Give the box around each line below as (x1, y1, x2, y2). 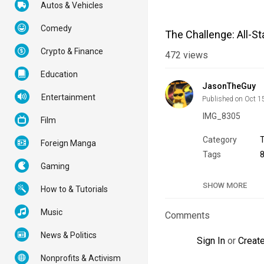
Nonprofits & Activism (41, 253, 121, 263)
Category (203, 135, 237, 145)
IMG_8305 (203, 111, 240, 121)
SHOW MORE (203, 181, 247, 190)
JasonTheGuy (202, 81, 256, 91)
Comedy (41, 24, 72, 33)
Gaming (41, 161, 70, 171)
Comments (165, 210, 210, 222)
